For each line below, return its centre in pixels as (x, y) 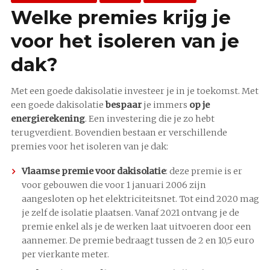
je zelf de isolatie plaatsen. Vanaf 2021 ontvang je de (130, 213)
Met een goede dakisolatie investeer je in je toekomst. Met (135, 91)
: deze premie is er (204, 171)
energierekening (48, 119)
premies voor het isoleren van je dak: (89, 147)
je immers (165, 105)
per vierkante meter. (65, 255)
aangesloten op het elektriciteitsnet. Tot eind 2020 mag (140, 199)
